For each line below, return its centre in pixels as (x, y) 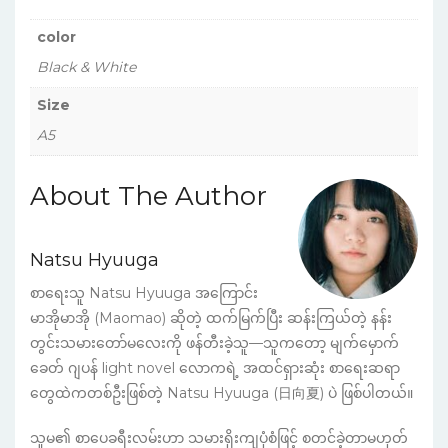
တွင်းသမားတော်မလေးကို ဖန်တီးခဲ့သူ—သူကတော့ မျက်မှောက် (214, 342)
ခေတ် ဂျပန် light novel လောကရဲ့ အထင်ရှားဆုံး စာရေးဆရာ (215, 367)
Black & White (86, 66)
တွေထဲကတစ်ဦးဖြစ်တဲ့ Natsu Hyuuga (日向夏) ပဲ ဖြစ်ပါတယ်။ (221, 392)
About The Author (148, 195)
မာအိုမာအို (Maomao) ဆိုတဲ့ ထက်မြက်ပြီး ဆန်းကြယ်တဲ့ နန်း (211, 317)
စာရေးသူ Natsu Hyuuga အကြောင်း (144, 292)
